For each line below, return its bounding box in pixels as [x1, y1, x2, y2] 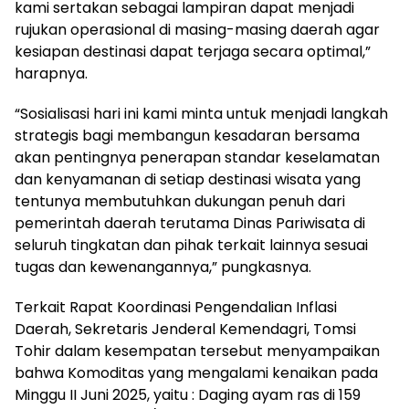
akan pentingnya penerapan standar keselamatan [15, 146, 380, 168]
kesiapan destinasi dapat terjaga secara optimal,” [15, 40, 371, 62]
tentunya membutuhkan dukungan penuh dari [15, 190, 345, 212]
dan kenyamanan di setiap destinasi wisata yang [15, 168, 361, 190]
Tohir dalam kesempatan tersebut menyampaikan [15, 340, 380, 362]
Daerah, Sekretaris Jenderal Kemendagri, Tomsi [15, 318, 356, 340]
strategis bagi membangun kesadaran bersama [15, 124, 360, 146]
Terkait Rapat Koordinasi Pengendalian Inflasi [15, 296, 337, 318]
